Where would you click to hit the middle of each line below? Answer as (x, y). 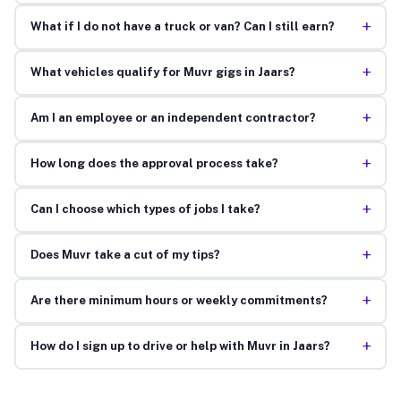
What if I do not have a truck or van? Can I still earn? (182, 27)
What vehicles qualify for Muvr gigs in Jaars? (162, 73)
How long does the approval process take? (154, 164)
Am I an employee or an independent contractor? (173, 118)
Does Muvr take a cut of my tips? (125, 255)
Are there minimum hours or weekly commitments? (179, 301)
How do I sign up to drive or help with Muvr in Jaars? (180, 346)
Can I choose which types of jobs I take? (145, 209)
